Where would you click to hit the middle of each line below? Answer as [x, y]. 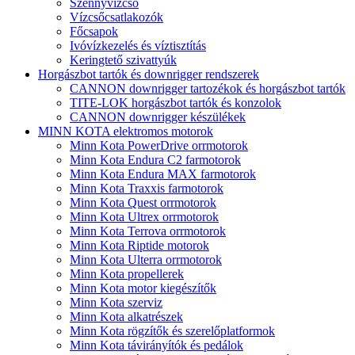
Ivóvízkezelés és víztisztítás [138, 45]
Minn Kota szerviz [116, 302]
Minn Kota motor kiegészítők [143, 288]
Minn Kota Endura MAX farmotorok [163, 174]
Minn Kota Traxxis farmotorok [147, 188]
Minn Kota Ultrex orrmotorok [144, 216]
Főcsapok [94, 31]
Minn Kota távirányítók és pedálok [157, 345]
